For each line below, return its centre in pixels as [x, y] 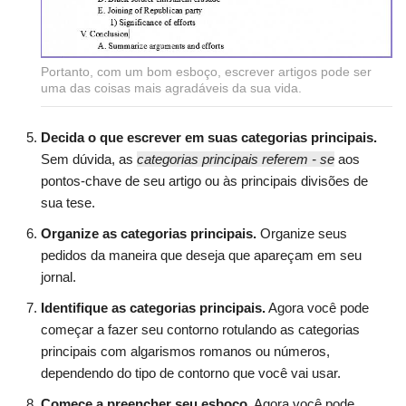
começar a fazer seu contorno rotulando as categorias [200, 330]
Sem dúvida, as [89, 159]
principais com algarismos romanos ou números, [185, 352]
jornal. [58, 277]
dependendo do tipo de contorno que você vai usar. [191, 373]
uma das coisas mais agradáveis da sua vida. [171, 89]
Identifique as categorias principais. [153, 308]
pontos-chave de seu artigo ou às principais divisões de [204, 181]
